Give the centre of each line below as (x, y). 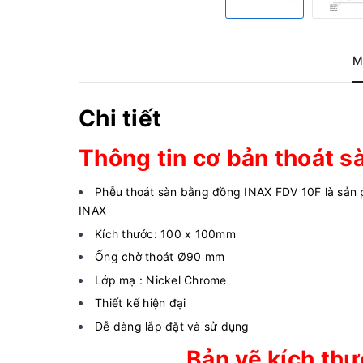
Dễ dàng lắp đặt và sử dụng (172, 326)
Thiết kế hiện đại (141, 303)
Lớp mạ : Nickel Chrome (161, 280)
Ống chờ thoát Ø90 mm (160, 257)
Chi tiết (120, 118)
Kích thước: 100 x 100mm (165, 233)
